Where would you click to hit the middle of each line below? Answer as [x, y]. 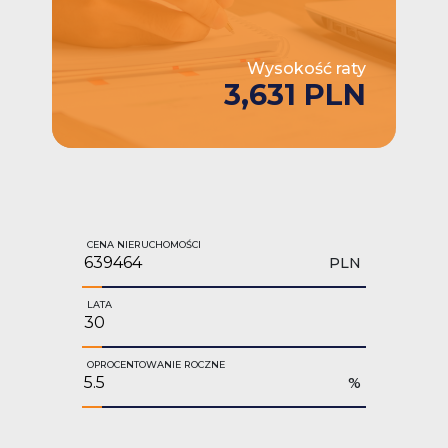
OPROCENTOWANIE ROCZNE [156, 364]
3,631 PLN [295, 94]
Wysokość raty [306, 68]
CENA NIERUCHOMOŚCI [144, 244]
